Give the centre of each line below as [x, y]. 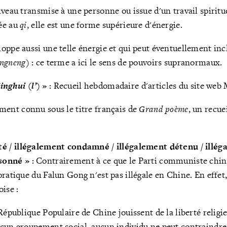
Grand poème [164, 109]
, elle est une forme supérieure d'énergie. [104, 25]
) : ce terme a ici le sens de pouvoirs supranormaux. [124, 62]
